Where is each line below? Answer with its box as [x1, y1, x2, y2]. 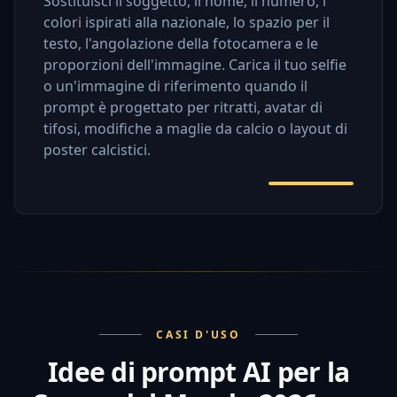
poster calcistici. [43, 139, 151, 160]
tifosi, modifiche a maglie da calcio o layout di [43, 118, 347, 138]
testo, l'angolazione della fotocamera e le [43, 33, 318, 53]
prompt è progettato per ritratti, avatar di [43, 97, 323, 117]
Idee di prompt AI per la [48, 353, 349, 390]
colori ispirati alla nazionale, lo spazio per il [43, 12, 330, 32]
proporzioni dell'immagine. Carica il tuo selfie [43, 54, 346, 74]
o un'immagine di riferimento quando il [43, 75, 307, 96]
